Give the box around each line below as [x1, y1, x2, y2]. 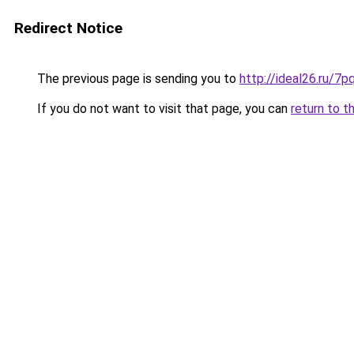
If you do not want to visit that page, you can [34, 101, 291, 116]
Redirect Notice [14, 19, 122, 37]
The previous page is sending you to [34, 71, 239, 86]
